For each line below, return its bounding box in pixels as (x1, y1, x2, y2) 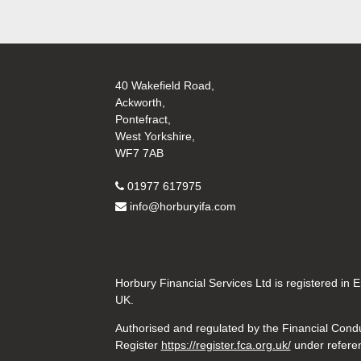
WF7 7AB (114, 147, 164, 160)
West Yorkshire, (114, 130, 195, 143)
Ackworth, (114, 96, 165, 110)
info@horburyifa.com (129, 200, 236, 214)
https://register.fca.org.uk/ (160, 338, 291, 352)
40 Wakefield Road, (114, 79, 214, 93)
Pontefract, (114, 113, 171, 127)
